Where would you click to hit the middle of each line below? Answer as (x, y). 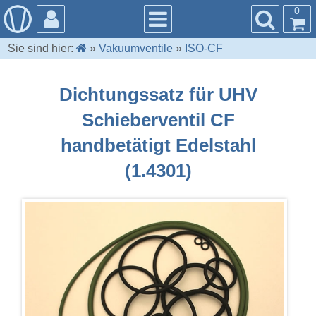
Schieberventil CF (158, 120)
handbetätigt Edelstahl (158, 145)
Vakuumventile (136, 49)
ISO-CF (204, 49)
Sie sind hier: (41, 49)
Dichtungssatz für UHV (158, 94)
